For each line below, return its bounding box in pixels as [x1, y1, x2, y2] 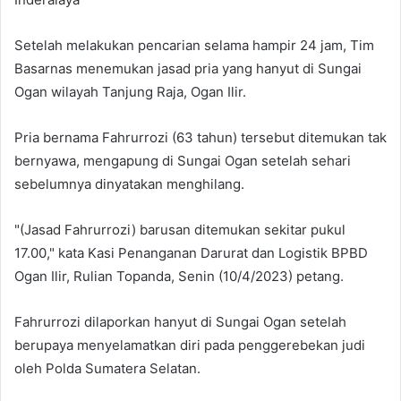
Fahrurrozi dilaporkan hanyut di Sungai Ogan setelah [14, 313, 346, 331]
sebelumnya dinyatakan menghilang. [14, 175, 244, 193]
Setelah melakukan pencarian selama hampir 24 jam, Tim [14, 37, 374, 55]
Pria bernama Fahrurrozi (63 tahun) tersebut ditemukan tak [14, 129, 387, 147]
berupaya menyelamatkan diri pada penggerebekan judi [14, 337, 365, 354]
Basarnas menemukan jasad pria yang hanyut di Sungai [14, 60, 362, 78]
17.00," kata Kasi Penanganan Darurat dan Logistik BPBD [14, 244, 368, 262]
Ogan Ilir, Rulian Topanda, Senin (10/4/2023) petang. [14, 268, 344, 286]
